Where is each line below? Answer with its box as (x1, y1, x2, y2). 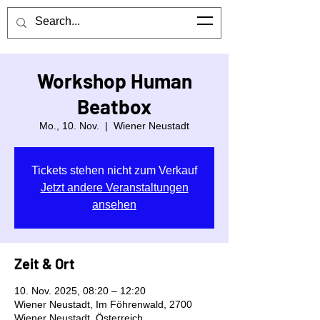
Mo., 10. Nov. (39, 120, 99, 131)
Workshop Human (36, 69, 192, 93)
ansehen (92, 199, 136, 211)
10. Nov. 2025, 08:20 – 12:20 (14, 285, 146, 296)
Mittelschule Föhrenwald (14, 13, 139, 25)
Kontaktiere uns (15, 19, 99, 32)
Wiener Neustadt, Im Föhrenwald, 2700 (14, 299, 192, 310)
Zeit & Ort (14, 255, 75, 272)
